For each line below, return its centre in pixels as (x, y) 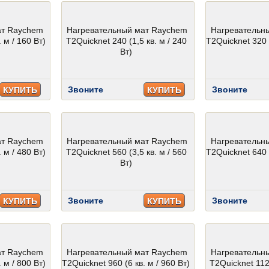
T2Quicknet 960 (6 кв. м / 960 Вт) (126, 263)
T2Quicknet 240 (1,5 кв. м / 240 (127, 41)
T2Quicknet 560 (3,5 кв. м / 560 (127, 152)
